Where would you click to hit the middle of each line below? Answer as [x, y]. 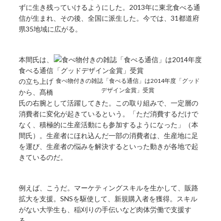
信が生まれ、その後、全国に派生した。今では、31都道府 [109, 18]
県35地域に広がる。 [51, 29]
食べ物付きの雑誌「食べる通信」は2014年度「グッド [128, 80]
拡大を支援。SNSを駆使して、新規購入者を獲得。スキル [108, 198]
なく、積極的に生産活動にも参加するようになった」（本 [109, 124]
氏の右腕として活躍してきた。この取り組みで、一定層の [109, 103]
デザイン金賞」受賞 [128, 90]
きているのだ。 [43, 157]
